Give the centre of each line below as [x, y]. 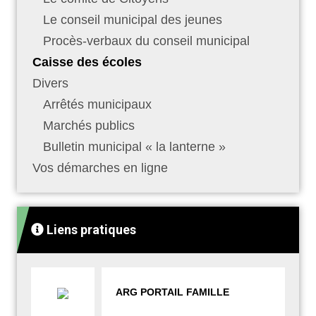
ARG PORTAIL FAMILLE [172, 292]
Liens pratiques [90, 229]
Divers [50, 83]
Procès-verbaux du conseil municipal [146, 41]
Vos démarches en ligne [100, 168]
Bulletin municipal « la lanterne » [134, 146]
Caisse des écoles [87, 62]
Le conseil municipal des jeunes [133, 19]
